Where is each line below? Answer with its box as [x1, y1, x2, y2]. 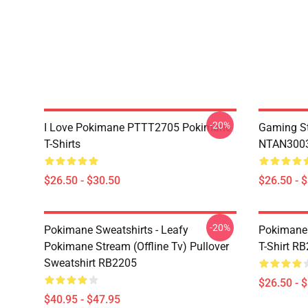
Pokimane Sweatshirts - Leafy [44, 223, 188, 236]
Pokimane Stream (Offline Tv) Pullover [44, 240, 229, 253]
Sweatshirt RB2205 [44, 256, 137, 269]
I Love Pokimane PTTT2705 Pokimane [44, 121, 231, 134]
